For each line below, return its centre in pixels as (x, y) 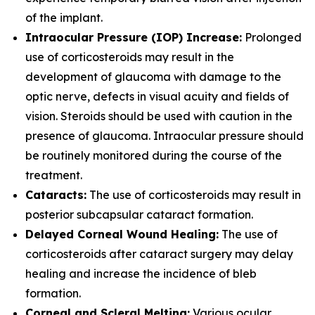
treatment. (54, 175)
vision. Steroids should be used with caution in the (159, 116)
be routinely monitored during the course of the (154, 155)
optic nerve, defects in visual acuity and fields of (157, 96)
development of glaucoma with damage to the (153, 77)
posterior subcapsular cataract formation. (139, 214)
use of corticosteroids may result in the (130, 57)
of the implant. (64, 18)
